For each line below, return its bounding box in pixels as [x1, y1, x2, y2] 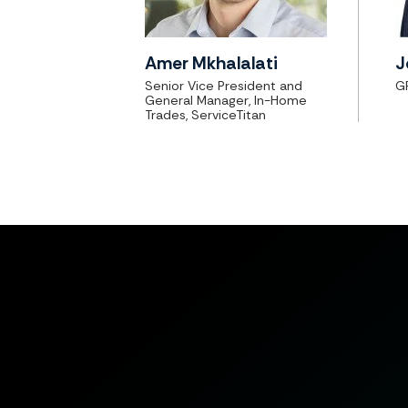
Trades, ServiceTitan [144, 106, 266, 123]
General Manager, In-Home [144, 91, 307, 108]
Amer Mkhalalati [144, 52, 278, 76]
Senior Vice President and [144, 76, 302, 94]
